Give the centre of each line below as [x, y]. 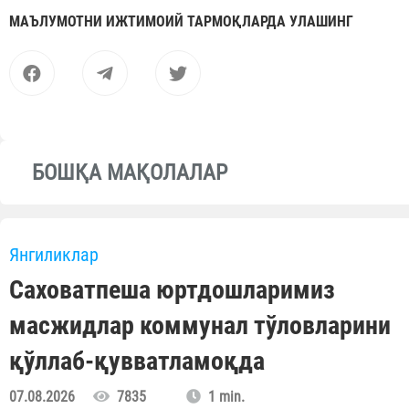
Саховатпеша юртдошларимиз [172, 290]
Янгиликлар [54, 255]
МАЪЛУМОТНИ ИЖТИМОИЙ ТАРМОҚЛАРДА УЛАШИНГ [181, 22]
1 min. [223, 397]
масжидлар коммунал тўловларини [200, 326]
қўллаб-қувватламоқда [137, 362]
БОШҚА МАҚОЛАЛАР [130, 173]
